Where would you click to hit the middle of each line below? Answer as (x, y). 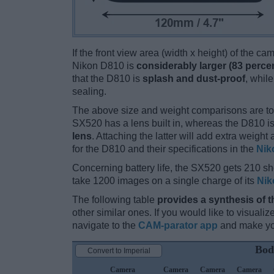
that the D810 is (107, 79)
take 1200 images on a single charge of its (165, 181)
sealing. (89, 92)
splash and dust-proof (194, 79)
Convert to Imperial (119, 251)
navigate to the (105, 226)
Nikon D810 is (104, 66)
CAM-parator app (178, 226)
